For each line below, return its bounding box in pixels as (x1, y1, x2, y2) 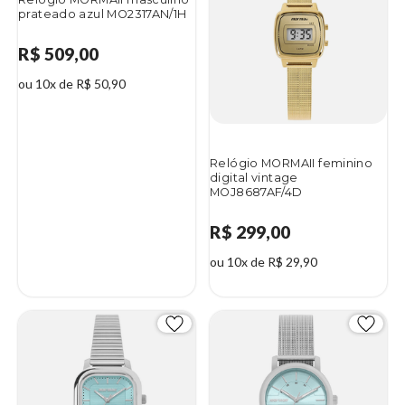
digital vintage (210, 170, 298, 184)
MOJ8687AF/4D (210, 184, 303, 199)
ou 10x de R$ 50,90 (18, 76, 126, 92)
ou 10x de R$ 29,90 (210, 254, 317, 270)
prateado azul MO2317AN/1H (18, 6, 187, 21)
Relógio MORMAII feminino (210, 155, 373, 170)
